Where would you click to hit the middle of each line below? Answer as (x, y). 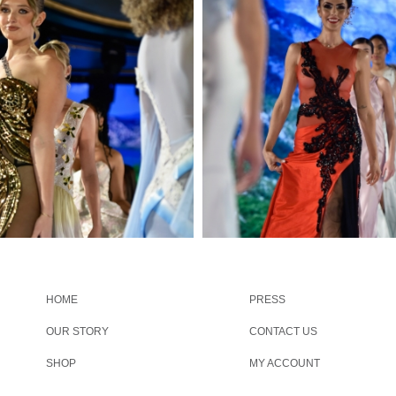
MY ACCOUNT (285, 364)
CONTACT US (284, 332)
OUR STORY (78, 332)
